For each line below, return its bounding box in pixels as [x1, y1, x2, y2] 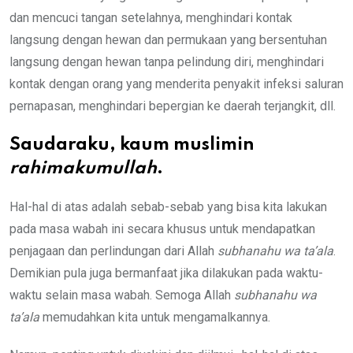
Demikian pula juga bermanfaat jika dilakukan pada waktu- [9, 265, 323, 281]
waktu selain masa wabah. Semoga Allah [9, 287, 234, 303]
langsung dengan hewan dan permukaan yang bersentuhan [9, 32, 327, 47]
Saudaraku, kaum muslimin [9, 136, 255, 154]
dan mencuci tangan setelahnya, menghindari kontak [9, 9, 292, 25]
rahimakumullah [9, 159, 157, 177]
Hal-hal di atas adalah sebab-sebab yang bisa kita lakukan [9, 199, 327, 214]
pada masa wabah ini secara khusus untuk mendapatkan [9, 221, 315, 236]
